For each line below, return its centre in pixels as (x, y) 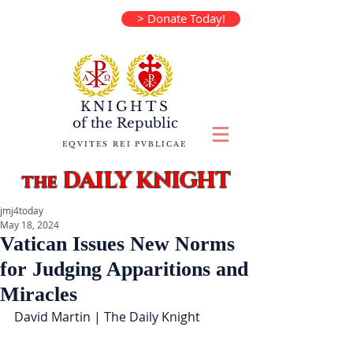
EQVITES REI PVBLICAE (124, 144)
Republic (145, 123)
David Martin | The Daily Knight (107, 317)
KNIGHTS (125, 107)
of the (93, 123)
